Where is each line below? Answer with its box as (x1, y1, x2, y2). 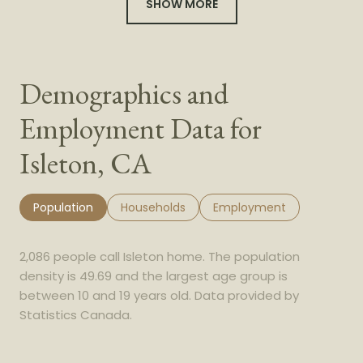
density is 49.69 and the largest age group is (19, 267, 288, 285)
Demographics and (19, 75, 228, 113)
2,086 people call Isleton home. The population (19, 248, 300, 266)
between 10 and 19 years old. (19, 287, 191, 305)
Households (121, 199, 186, 216)
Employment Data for (19, 109, 262, 148)
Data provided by (191, 287, 299, 305)
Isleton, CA (19, 144, 152, 183)
